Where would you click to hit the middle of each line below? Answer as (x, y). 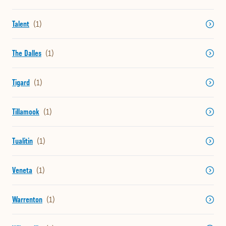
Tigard (21, 83)
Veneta (22, 171)
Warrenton (27, 200)
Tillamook (26, 112)
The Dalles (27, 53)
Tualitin (22, 141)
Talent (21, 24)
